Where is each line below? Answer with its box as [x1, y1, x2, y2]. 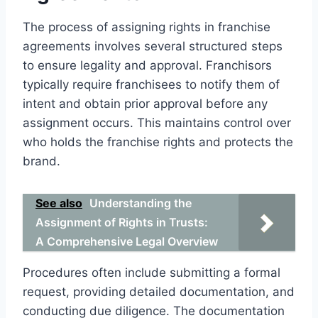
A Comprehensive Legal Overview [35, 234, 218, 248]
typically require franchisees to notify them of [23, 77, 280, 92]
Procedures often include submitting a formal [23, 265, 280, 280]
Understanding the [89, 195, 192, 210]
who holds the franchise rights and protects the [23, 134, 293, 149]
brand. [23, 153, 60, 168]
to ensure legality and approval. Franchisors [23, 57, 272, 72]
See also [35, 195, 82, 210]
